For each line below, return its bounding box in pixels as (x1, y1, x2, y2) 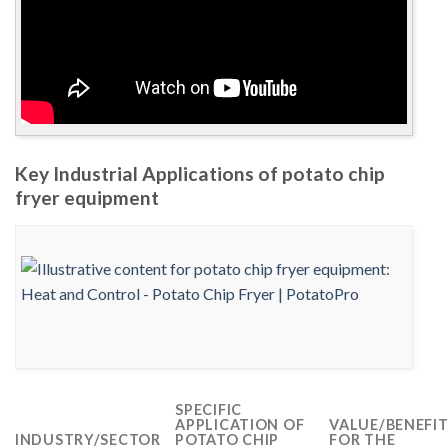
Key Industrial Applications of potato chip (15, 162, 385, 186)
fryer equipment (15, 186, 159, 210)
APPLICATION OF (175, 416, 305, 434)
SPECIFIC (175, 401, 242, 419)
